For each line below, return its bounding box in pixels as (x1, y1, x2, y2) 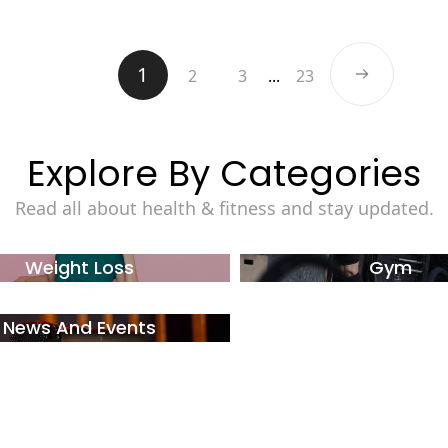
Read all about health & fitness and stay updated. (14, 196, 434, 221)
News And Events (3, 315, 157, 341)
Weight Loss (25, 255, 135, 281)
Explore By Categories (27, 148, 421, 200)
